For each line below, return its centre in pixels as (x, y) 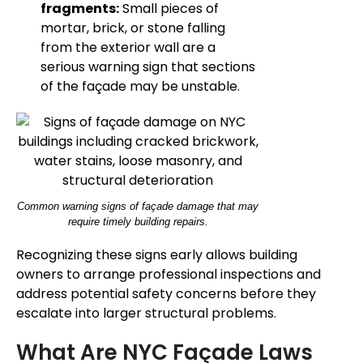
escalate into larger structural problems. (146, 314)
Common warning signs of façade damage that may (138, 207)
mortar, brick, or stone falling (133, 28)
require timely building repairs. (138, 222)
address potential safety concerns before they (166, 294)
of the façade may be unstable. (140, 87)
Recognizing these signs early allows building (157, 255)
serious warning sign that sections (148, 67)
